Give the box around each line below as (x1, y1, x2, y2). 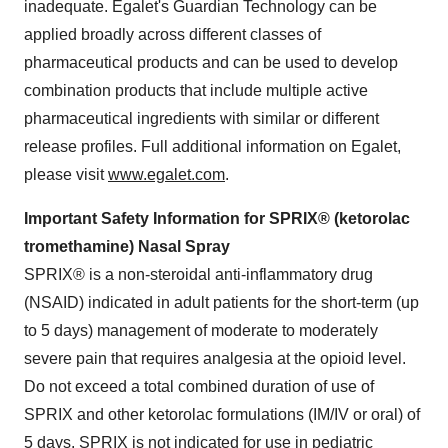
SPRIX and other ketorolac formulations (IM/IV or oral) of (24, 405, 420, 423)
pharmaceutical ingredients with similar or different (24, 109, 379, 127)
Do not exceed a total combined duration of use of (24, 377, 374, 395)
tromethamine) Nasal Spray (24, 237, 234, 255)
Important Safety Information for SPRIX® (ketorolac (24, 209, 410, 227)
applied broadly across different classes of (24, 25, 321, 43)
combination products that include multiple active (24, 81, 368, 99)
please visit (24, 165, 108, 183)
